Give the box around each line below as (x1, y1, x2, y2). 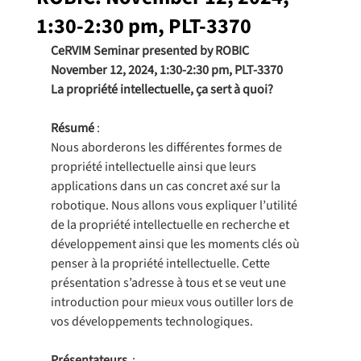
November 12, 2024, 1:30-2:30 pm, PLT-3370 (50, 61, 283, 80)
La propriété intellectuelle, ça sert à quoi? (50, 81, 273, 99)
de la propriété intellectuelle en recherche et (50, 216, 292, 234)
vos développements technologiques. (50, 313, 253, 331)
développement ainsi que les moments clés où (50, 235, 302, 254)
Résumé (50, 119, 94, 138)
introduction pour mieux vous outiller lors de (50, 293, 296, 312)
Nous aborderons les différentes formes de (50, 139, 284, 157)
